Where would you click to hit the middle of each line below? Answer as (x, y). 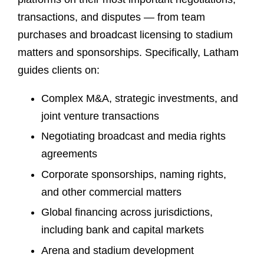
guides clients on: (59, 70)
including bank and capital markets (123, 230)
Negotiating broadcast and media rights (133, 136)
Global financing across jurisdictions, (127, 212)
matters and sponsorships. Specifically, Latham (128, 52)
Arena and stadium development (118, 250)
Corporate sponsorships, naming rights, (134, 174)
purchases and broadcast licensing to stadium (125, 34)
